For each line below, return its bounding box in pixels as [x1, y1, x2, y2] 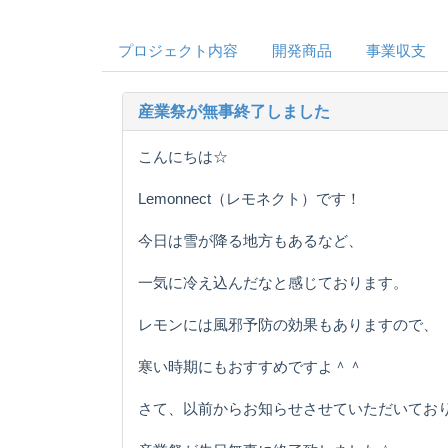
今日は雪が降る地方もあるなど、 [138, 231, 363, 249]
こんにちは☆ [138, 147, 228, 165]
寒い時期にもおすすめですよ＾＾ [138, 357, 363, 375]
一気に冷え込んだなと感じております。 [138, 273, 408, 291]
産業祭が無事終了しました [138, 102, 330, 120]
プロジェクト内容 [118, 41, 238, 59]
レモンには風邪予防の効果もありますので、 [138, 315, 438, 333]
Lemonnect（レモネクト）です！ [138, 189, 361, 207]
